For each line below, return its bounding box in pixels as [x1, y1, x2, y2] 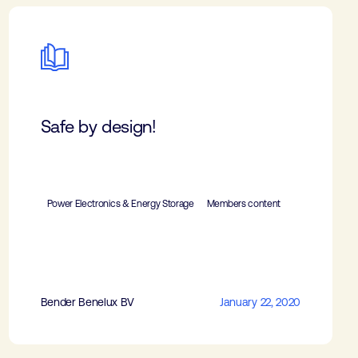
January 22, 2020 [220, 296, 300, 308]
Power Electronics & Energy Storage [46, 198, 194, 209]
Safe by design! [40, 117, 157, 137]
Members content [206, 198, 280, 209]
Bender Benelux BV [40, 296, 134, 308]
